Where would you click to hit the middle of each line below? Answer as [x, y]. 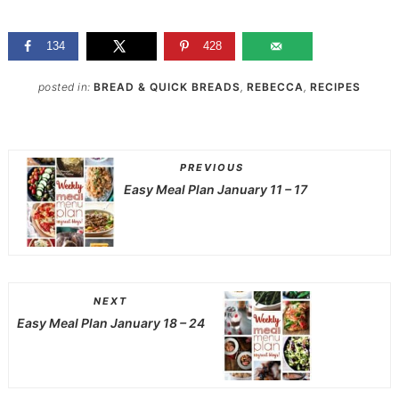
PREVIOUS [212, 168]
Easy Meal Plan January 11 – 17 [215, 190]
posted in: [66, 86]
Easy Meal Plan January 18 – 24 [110, 322]
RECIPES [336, 86]
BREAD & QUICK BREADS [167, 86]
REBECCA [276, 86]
